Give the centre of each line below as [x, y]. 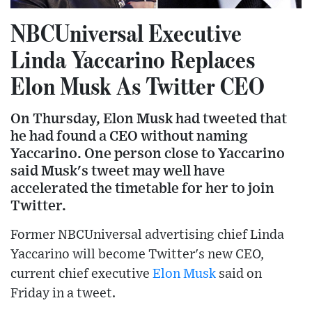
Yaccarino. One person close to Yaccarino [148, 154]
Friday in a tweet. [63, 294]
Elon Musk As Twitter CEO [138, 86]
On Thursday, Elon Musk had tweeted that [149, 119]
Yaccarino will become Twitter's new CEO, [137, 255]
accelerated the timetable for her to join [142, 189]
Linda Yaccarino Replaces [133, 60]
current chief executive [81, 274]
